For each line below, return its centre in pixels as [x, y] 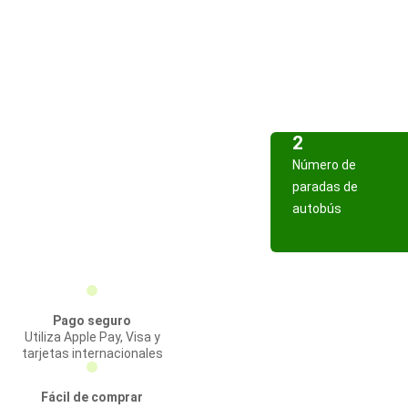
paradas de [325, 187]
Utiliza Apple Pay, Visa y [92, 337]
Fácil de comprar [92, 397]
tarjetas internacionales [92, 353]
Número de [324, 165]
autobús [317, 209]
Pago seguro [92, 321]
